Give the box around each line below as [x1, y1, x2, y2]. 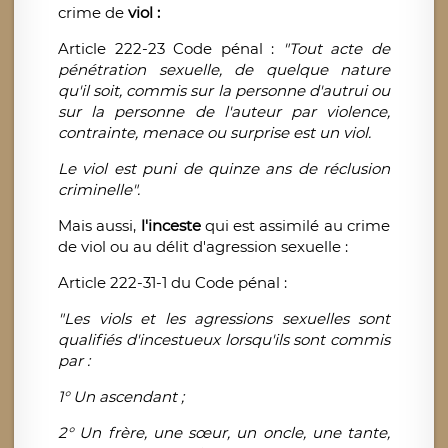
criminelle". [58, 180, 140, 200]
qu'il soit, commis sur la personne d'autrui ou [58, 81, 390, 101]
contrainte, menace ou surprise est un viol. [58, 123, 371, 143]
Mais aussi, [58, 216, 141, 236]
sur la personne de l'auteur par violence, [58, 102, 390, 122]
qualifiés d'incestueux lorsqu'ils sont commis [58, 330, 390, 350]
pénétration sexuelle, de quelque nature [58, 60, 390, 80]
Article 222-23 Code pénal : [58, 39, 283, 59]
